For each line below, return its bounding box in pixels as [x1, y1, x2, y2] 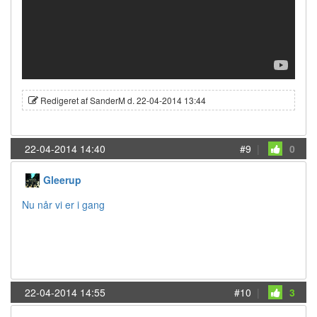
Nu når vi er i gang [22, 197, 105, 212]
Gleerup [43, 173, 81, 188]
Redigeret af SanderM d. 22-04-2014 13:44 [38, 94, 206, 107]
